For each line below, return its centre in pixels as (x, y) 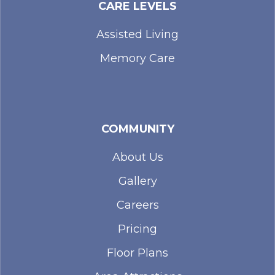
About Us (137, 157)
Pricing (137, 229)
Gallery (137, 181)
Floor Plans (137, 253)
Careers (137, 205)
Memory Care (137, 59)
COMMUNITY (137, 129)
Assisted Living (137, 35)
